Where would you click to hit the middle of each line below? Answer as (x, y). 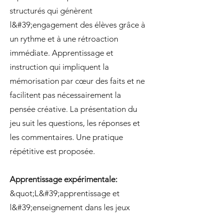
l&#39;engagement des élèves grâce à (77, 25)
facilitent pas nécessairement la (65, 95)
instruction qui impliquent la (59, 67)
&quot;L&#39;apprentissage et (65, 193)
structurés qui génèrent (51, 11)
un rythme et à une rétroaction (64, 39)
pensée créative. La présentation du (73, 109)
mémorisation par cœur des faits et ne (77, 81)
